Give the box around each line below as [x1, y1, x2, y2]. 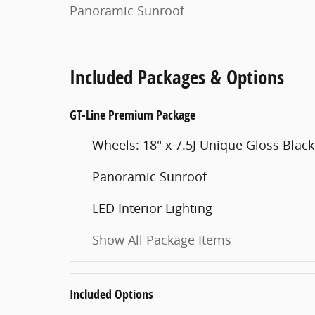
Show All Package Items [92, 231, 231, 248]
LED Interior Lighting [92, 200, 212, 217]
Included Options [70, 285, 153, 303]
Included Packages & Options [70, 64, 284, 90]
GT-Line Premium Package [70, 106, 195, 124]
